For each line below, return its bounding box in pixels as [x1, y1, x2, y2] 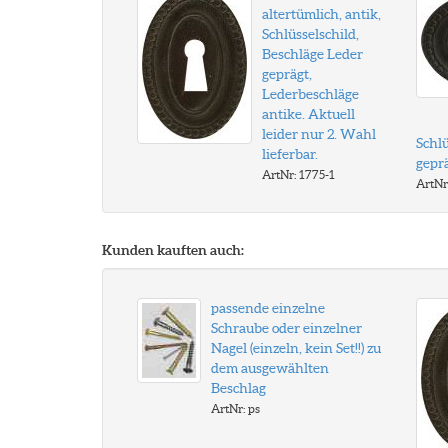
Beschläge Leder [262, 46, 363, 62]
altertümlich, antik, [262, 6, 381, 22]
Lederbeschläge [262, 86, 359, 102]
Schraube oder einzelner [211, 320, 362, 336]
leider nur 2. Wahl [262, 126, 376, 142]
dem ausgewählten [211, 360, 329, 376]
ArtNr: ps [211, 402, 260, 415]
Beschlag [211, 380, 266, 396]
